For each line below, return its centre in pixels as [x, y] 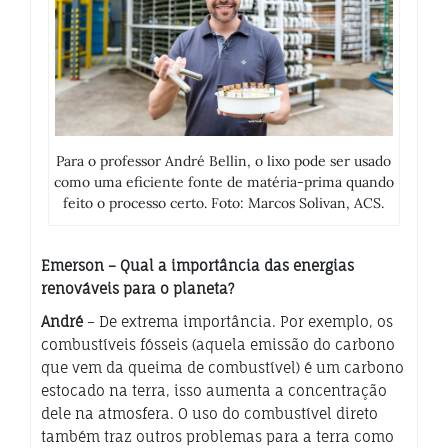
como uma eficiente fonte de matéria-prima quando [223, 181]
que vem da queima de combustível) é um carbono [222, 367]
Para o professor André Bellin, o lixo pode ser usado [224, 160]
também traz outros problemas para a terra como [217, 436]
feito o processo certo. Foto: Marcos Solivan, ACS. [224, 202]
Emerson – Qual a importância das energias [197, 265]
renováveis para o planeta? [137, 288]
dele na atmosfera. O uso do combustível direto [209, 413]
